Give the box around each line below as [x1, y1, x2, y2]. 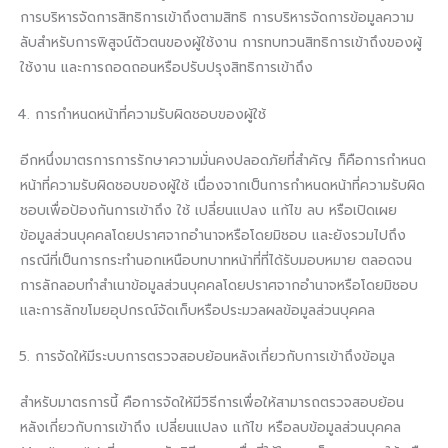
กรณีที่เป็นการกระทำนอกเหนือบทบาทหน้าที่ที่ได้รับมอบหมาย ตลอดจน [20, 249, 412, 271]
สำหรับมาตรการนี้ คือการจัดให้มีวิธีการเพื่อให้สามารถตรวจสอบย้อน [20, 391, 404, 413]
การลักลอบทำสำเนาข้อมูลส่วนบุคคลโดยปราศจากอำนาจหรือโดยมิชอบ [20, 274, 418, 296]
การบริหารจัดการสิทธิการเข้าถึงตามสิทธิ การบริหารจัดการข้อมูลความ [20, 7, 414, 29]
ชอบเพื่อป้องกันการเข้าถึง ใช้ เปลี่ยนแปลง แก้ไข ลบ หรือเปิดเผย [20, 199, 397, 221]
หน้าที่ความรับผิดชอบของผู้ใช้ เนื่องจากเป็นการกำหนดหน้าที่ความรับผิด [20, 174, 425, 196]
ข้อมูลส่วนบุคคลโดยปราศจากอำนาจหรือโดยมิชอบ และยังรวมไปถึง [20, 224, 406, 246]
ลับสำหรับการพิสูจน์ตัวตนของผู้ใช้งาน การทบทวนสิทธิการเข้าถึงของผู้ [20, 32, 422, 54]
